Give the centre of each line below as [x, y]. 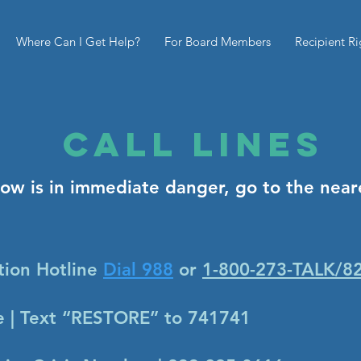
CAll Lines [193, 144]
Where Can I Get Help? [78, 41]
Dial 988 [138, 270]
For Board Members [218, 41]
